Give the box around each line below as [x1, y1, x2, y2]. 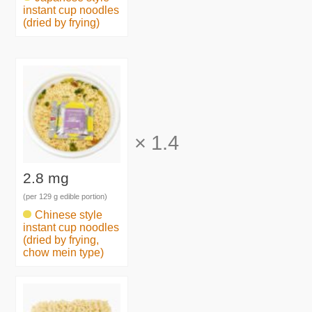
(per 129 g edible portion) [23, 192, 108, 201]
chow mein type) [23, 246, 104, 258]
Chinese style [35, 208, 103, 221]
